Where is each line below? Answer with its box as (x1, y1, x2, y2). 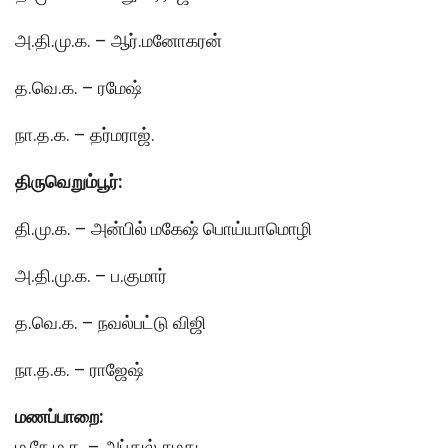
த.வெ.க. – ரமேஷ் (15, 76, 142, 98)
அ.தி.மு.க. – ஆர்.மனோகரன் (15, 29, 222, 51)
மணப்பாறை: (15, 405, 104, 427)
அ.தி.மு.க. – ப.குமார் (15, 264, 167, 286)
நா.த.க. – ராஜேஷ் (15, 358, 144, 380)
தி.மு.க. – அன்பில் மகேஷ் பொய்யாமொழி (15, 217, 312, 239)
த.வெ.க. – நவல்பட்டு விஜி (15, 311, 206, 333)
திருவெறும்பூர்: (15, 170, 123, 192)
